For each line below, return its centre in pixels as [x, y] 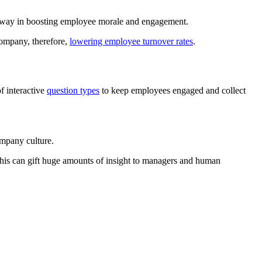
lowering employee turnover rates [131, 41]
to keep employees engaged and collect [173, 91]
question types [73, 91]
